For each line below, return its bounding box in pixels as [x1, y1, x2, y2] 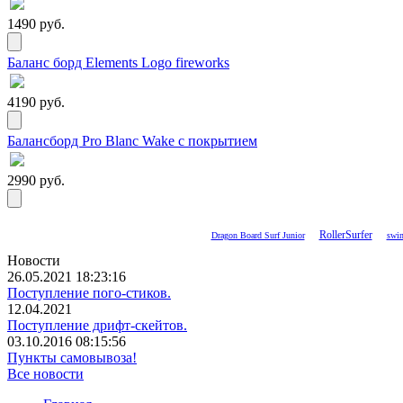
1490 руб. [7, 16, 65, 32]
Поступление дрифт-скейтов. [7, 318, 187, 334]
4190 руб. [7, 94, 65, 111]
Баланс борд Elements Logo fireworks [7, 55, 229, 71]
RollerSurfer [318, 229, 372, 242]
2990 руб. [7, 173, 65, 189]
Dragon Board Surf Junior [210, 230, 305, 241]
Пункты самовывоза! [7, 350, 137, 366]
